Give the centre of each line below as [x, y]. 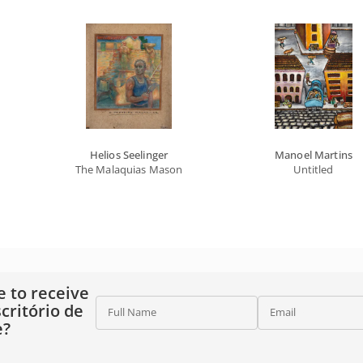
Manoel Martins [314, 155]
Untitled [314, 169]
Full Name [132, 312]
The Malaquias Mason [129, 169]
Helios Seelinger [129, 155]
